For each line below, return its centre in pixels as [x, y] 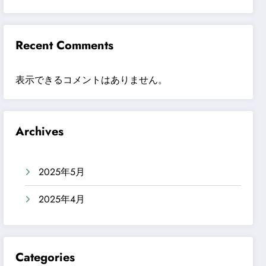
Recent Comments [65, 45]
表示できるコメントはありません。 [92, 80]
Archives [40, 131]
